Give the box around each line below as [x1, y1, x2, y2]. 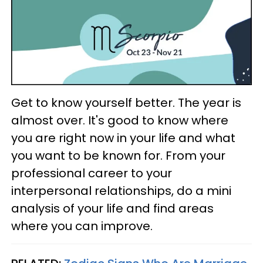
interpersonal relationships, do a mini [11, 183, 231, 200]
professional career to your [11, 165, 172, 182]
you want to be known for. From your [11, 147, 225, 164]
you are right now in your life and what [11, 130, 235, 147]
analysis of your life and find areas [11, 200, 214, 217]
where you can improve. [11, 218, 153, 235]
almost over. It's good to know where [11, 112, 228, 129]
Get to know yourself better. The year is [11, 95, 241, 112]
